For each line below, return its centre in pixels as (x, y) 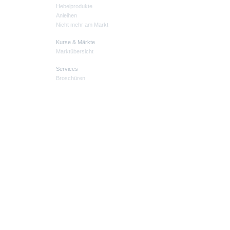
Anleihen (66, 16)
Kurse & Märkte (75, 42)
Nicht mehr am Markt (82, 25)
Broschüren (71, 78)
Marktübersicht (75, 52)
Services (67, 69)
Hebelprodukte (74, 6)
